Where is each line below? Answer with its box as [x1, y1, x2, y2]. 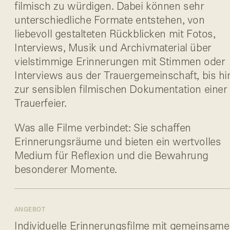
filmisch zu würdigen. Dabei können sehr [14, 2, 204, 13]
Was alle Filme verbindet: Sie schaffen [14, 123, 191, 135]
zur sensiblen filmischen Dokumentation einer [14, 85, 227, 96]
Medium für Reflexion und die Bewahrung [14, 151, 208, 162]
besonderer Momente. [14, 165, 117, 176]
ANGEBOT [14, 206, 46, 213]
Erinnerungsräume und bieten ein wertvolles [14, 137, 221, 148]
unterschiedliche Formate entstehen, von [14, 15, 205, 27]
